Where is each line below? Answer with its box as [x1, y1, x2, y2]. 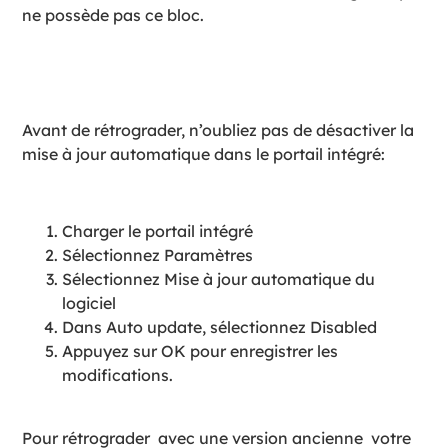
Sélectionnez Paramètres [62, 245, 254, 266]
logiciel [62, 293, 121, 314]
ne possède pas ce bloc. [22, 5, 205, 26]
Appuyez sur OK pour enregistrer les [62, 341, 339, 362]
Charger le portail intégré [62, 221, 258, 242]
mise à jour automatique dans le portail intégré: [22, 144, 386, 165]
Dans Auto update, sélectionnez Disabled [62, 317, 382, 338]
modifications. [62, 365, 174, 386]
